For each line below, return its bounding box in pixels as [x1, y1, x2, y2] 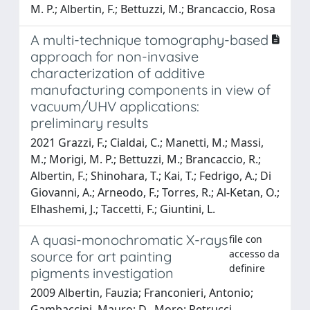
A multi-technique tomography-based [30, 30, 268, 48]
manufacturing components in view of [30, 80, 271, 98]
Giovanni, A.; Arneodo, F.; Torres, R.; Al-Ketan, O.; [30, 184, 280, 200]
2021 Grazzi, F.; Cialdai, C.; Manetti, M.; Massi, [30, 134, 264, 150]
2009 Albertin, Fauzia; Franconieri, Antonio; [30, 284, 253, 300]
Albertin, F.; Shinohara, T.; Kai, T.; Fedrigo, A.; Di [30, 167, 271, 183]
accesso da [228, 246, 280, 260]
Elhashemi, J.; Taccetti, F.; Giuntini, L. [30, 201, 215, 217]
